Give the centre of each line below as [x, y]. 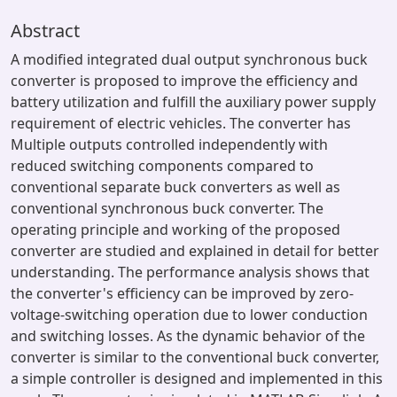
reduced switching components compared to [162, 166]
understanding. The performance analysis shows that [190, 272]
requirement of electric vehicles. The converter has [181, 123]
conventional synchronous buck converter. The [167, 208]
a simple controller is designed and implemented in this [197, 378]
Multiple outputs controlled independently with [169, 144]
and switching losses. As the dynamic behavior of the [188, 336]
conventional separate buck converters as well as [175, 187]
